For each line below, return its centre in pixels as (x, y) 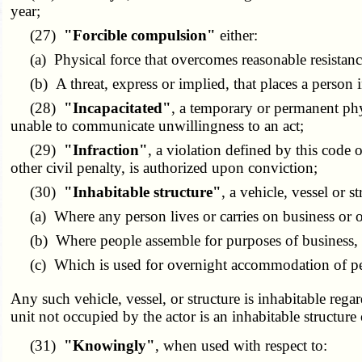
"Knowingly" (110, 346)
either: (237, 36)
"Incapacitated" (118, 108)
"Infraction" (106, 150)
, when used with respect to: (242, 346)
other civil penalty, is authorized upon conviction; (164, 168)
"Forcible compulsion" (140, 36)
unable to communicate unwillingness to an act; (158, 126)
